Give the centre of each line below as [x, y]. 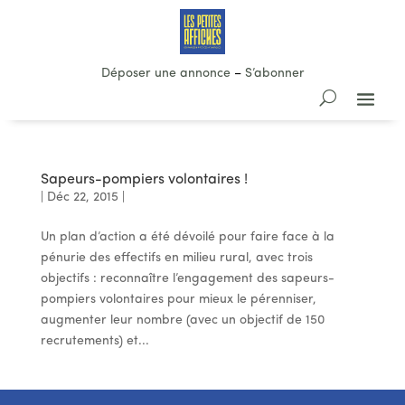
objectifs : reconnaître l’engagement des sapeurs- [187, 279]
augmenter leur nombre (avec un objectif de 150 [182, 320]
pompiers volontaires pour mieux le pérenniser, [178, 300]
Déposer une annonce [165, 74]
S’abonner [274, 74]
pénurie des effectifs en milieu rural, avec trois [176, 258]
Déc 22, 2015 [82, 198]
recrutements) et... [94, 341]
